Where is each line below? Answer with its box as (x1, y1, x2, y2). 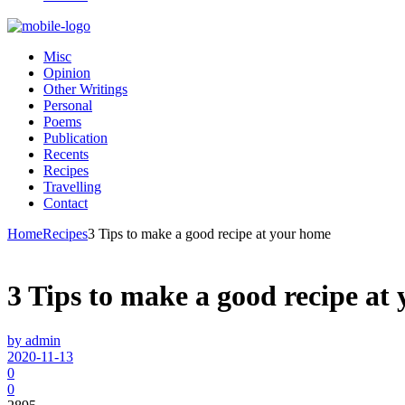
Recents (43, 146, 89, 162)
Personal (43, 98, 92, 113)
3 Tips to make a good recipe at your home (88, 226, 331, 241)
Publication (43, 130, 108, 146)
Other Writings (43, 81, 127, 97)
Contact (43, 195, 88, 211)
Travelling (43, 179, 101, 194)
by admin (7, 332, 61, 348)
